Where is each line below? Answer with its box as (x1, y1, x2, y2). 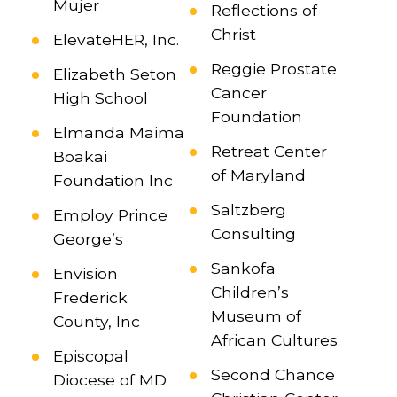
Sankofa (210, 259, 276, 278)
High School (52, 89, 148, 108)
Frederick (52, 288, 128, 307)
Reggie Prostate (210, 59, 337, 79)
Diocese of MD (52, 370, 167, 390)
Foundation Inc (52, 171, 173, 191)
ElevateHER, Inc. (52, 30, 179, 50)
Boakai (52, 147, 107, 167)
